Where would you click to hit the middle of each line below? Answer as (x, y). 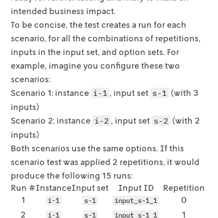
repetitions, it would (160, 162)
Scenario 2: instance (52, 120)
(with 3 (184, 92)
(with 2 (185, 120)
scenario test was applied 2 (64, 162)
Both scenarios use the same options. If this (98, 148)
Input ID (136, 187)
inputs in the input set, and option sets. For (95, 52)
